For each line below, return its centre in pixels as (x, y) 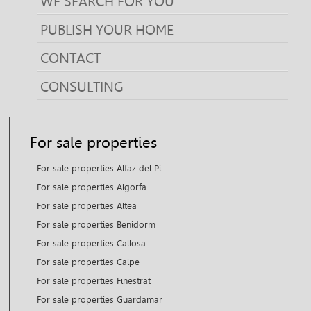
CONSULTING (82, 86)
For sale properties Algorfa (92, 187)
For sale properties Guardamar (100, 300)
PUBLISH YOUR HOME (107, 30)
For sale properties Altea (87, 206)
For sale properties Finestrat (94, 281)
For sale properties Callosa (92, 244)
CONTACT (70, 58)
